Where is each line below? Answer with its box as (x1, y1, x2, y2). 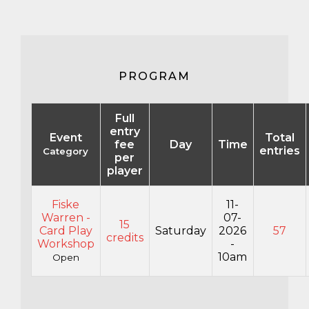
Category (43, 146, 89, 157)
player (106, 164, 143, 177)
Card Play (39, 224, 92, 237)
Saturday (154, 224, 206, 237)
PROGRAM (118, 70, 190, 83)
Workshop (37, 237, 94, 250)
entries (259, 144, 300, 157)
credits (106, 231, 143, 244)
